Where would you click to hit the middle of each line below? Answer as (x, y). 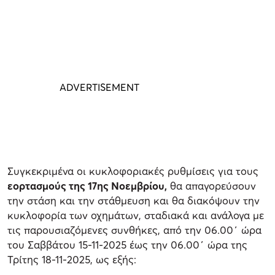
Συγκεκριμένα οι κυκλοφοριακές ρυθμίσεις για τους (133, 171)
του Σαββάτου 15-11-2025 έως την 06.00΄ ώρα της (127, 244)
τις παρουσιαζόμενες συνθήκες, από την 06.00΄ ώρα (134, 230)
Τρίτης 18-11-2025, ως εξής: (72, 259)
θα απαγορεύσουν (211, 185)
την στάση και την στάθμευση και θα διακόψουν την (134, 200)
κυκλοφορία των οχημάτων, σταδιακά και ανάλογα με (136, 215)
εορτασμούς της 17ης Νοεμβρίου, (87, 185)
